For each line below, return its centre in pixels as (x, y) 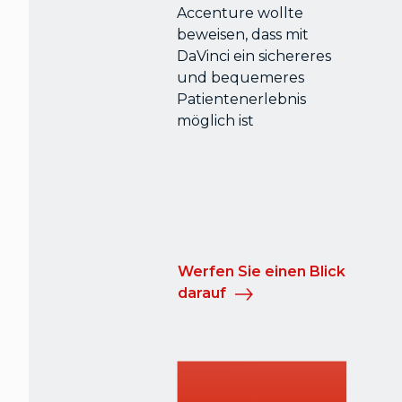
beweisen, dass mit (243, 35)
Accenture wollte (240, 13)
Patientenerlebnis (242, 100)
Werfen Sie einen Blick (262, 272)
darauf (204, 293)
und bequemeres (241, 78)
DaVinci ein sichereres (254, 57)
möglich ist (216, 121)
